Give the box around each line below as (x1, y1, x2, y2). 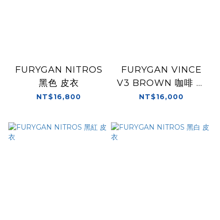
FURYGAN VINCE (121, 64, 202, 75)
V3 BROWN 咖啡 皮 (117, 77, 206, 88)
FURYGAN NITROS (15, 64, 103, 75)
